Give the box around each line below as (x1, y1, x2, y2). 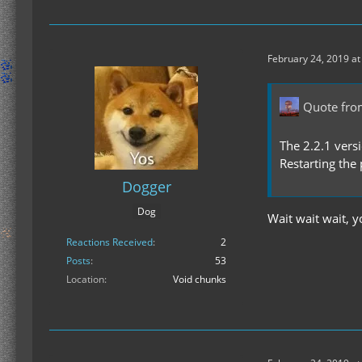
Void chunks (173, 271, 226, 286)
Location (66, 271, 104, 286)
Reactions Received (66, 234, 153, 249)
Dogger (121, 177, 171, 197)
